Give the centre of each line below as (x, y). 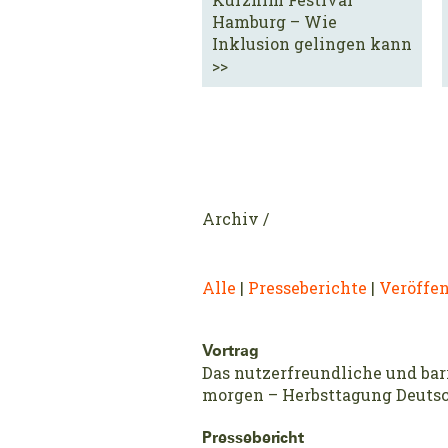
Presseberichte (307, 288)
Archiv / (235, 219)
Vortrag (230, 351)
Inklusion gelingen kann (312, 44)
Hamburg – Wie (274, 22)
